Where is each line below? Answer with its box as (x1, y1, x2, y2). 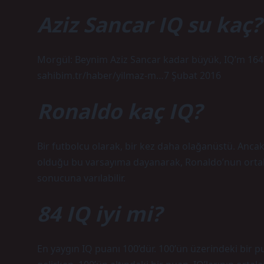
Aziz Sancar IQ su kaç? (37, 10, 262, 38)
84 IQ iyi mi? (37, 199, 162, 227)
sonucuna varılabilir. (37, 171, 126, 184)
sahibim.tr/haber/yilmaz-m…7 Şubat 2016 (37, 69, 221, 82)
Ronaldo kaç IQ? (37, 97, 202, 125)
